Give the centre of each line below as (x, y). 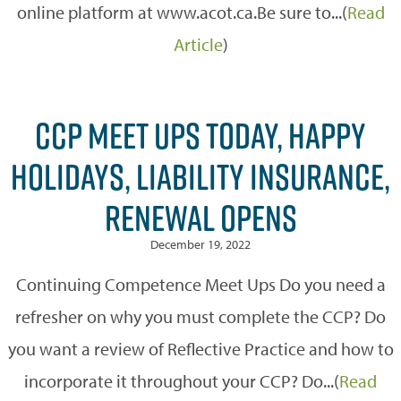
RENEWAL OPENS (200, 217)
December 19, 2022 (200, 244)
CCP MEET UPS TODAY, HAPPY (200, 135)
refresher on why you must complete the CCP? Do (200, 316)
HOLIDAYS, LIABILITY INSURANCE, (200, 176)
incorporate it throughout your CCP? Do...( (182, 380)
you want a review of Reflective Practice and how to (200, 348)
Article (198, 44)
